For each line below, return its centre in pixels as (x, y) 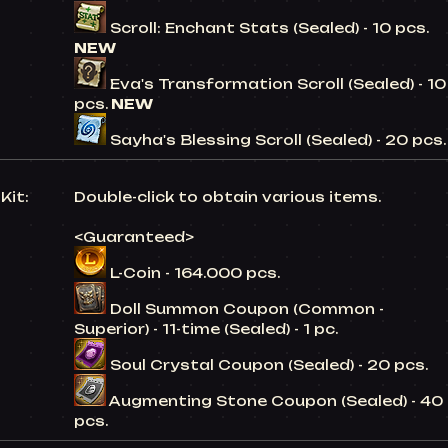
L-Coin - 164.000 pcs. (195, 273)
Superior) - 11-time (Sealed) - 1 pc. (206, 329)
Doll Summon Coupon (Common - (247, 309)
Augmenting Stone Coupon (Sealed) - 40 (276, 401)
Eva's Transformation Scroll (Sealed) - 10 (278, 84)
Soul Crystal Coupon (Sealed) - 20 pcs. (269, 365)
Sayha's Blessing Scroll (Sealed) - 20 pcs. (278, 140)
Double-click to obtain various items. (227, 197)
